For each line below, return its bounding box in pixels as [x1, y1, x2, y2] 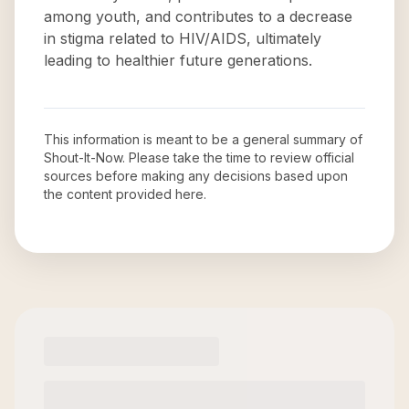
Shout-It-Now [44, 150, 122, 165]
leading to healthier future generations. [44, 51, 312, 69]
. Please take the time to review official [122, 150, 354, 165]
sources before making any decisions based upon [44, 168, 348, 184]
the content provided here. [44, 186, 206, 202]
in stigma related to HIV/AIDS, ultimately [44, 29, 321, 47]
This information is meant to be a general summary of [44, 131, 362, 147]
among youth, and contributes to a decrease [44, 7, 352, 26]
